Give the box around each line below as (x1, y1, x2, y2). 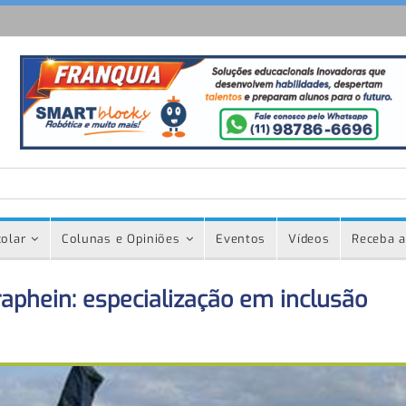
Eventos (216, 231, 266, 246)
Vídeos (288, 231, 330, 246)
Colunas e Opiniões (61, 231, 180, 246)
